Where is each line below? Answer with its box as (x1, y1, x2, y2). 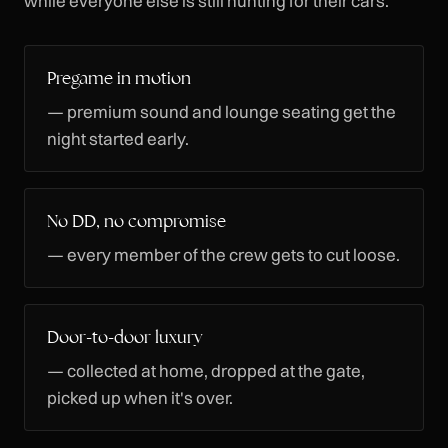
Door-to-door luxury (46, 326, 203, 349)
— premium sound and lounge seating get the (46, 100, 396, 122)
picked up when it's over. (46, 386, 233, 408)
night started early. (46, 127, 189, 149)
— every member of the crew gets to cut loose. (46, 243, 400, 265)
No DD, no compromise (46, 210, 226, 233)
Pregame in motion (46, 67, 191, 90)
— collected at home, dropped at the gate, (46, 359, 365, 381)
